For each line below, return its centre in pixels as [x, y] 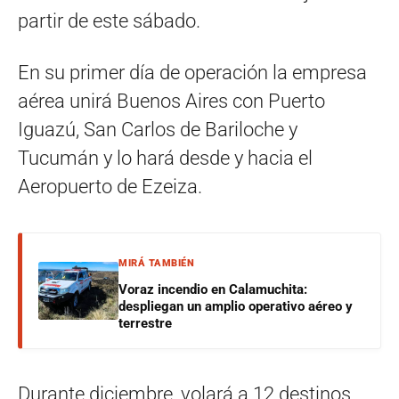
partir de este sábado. [109, 20]
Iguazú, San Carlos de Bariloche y [158, 129]
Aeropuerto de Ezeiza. [110, 186]
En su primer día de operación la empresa [192, 72]
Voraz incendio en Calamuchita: [213, 289]
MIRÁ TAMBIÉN [156, 263]
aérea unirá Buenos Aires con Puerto [171, 101]
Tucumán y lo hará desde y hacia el [165, 158]
